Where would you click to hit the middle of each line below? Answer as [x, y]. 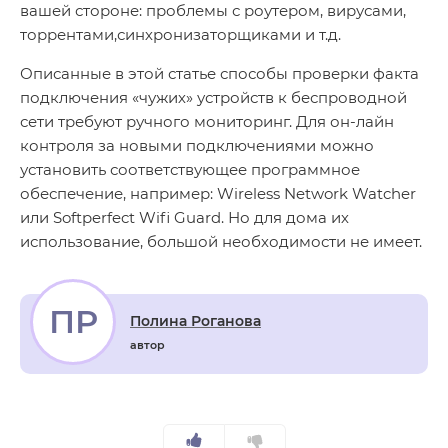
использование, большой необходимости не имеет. [223, 242]
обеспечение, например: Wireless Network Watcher [218, 194]
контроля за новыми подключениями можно [197, 146]
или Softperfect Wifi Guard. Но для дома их [184, 218]
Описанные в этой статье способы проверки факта [219, 74]
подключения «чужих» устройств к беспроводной [213, 98]
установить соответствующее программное [190, 170]
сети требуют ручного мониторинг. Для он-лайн [207, 122]
